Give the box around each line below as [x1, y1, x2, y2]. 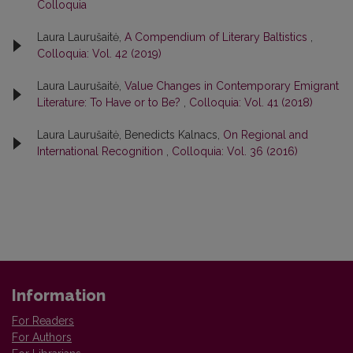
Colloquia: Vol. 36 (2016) [172, 144, 298, 158]
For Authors [12, 330, 72, 344]
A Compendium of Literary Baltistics [124, 30, 310, 43]
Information [12, 285, 106, 305]
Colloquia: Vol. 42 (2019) [37, 46, 162, 60]
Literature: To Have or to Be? [37, 95, 184, 109]
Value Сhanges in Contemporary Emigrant [124, 79, 339, 92]
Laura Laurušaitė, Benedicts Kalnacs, [37, 128, 223, 141]
